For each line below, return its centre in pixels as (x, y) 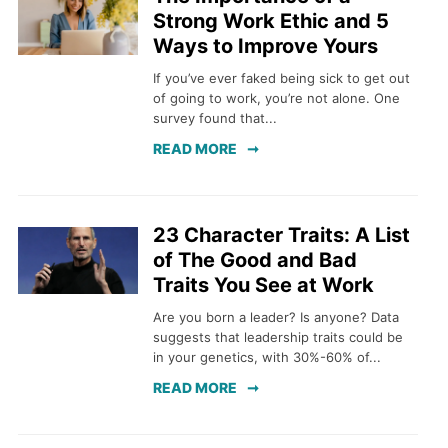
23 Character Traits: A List (281, 234)
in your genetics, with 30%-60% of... (266, 357)
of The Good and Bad (254, 259)
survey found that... (214, 118)
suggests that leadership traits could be (277, 337)
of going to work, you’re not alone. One (276, 98)
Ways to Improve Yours (265, 45)
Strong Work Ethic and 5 (270, 20)
